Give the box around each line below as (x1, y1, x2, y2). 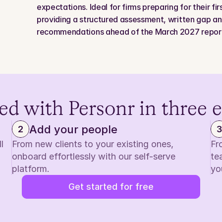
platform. (12, 164, 50, 174)
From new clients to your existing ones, (12, 139, 174, 149)
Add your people (29, 122, 118, 136)
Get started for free (68, 181, 154, 192)
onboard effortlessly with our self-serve (12, 151, 176, 162)
